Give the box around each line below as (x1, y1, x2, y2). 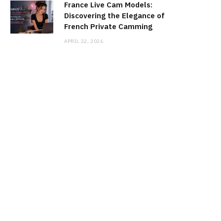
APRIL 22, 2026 (64, 38, 104, 45)
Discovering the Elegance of (64, 11, 165, 21)
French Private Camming (64, 22, 152, 32)
